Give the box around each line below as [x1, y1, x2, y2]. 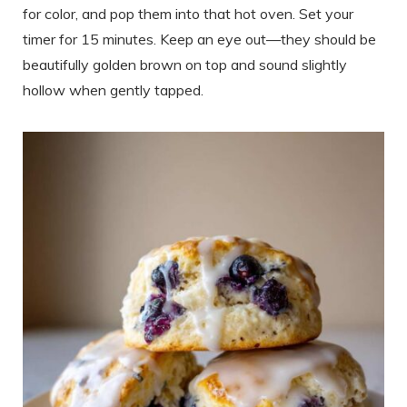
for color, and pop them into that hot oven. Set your [23, 4, 353, 23]
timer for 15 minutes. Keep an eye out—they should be [23, 29, 376, 48]
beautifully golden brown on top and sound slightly [23, 55, 347, 74]
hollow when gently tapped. [23, 80, 203, 99]
